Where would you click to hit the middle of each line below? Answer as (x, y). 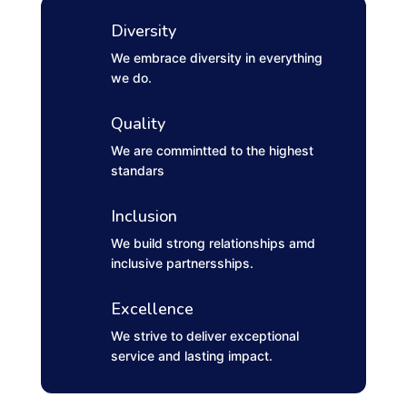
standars (137, 171)
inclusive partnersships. (182, 263)
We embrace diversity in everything (216, 58)
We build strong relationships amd (213, 243)
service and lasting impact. (191, 356)
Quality (138, 124)
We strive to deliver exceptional (204, 336)
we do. (131, 78)
